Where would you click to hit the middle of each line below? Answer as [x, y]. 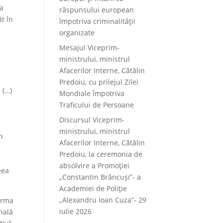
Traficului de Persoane [97, 105]
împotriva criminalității [98, 21]
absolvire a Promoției [95, 166]
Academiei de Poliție [93, 188]
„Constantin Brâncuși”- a [100, 177]
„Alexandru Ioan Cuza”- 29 [103, 200]
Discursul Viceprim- [92, 120]
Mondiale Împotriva [92, 93]
